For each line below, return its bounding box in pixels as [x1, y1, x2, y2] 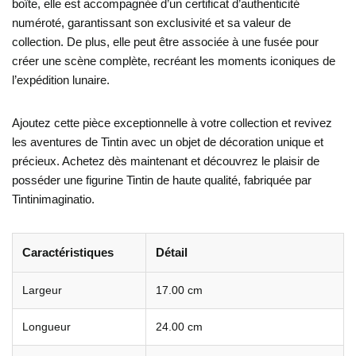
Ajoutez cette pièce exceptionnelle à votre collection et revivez [12, 115, 332, 130]
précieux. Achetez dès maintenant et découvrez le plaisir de [12, 153, 319, 168]
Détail [156, 245, 188, 259]
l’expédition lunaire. [12, 72, 110, 87]
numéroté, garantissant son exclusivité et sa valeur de [12, 15, 291, 29]
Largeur [22, 284, 62, 296]
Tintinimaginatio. [12, 192, 95, 206]
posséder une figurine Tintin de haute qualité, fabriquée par [12, 172, 311, 187]
